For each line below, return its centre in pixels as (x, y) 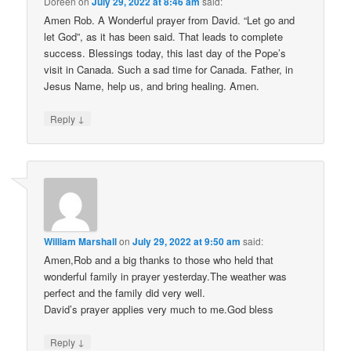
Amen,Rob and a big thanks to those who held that (159, 260)
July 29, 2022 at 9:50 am (187, 242)
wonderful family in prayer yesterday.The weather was (166, 277)
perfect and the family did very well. (125, 293)
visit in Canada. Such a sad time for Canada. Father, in (169, 69)
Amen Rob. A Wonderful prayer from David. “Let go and (170, 20)
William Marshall (81, 242)
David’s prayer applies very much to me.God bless (159, 309)
